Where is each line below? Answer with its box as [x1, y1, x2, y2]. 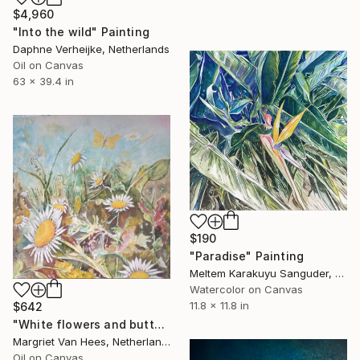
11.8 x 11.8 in [190, 299, 249, 313]
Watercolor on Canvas [190, 283, 303, 297]
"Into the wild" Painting [13, 25, 149, 39]
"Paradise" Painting [190, 249, 305, 264]
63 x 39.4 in [13, 75, 74, 88]
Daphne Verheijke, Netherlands [13, 43, 170, 56]
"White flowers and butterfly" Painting [153, 317, 165, 332]
